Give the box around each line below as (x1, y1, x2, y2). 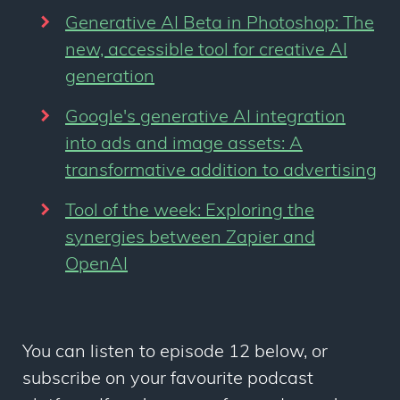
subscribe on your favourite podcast (22, 371, 313, 389)
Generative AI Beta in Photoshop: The (65, 15, 374, 34)
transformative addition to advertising (65, 162, 377, 181)
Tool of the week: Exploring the (65, 203, 314, 221)
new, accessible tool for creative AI (65, 42, 347, 61)
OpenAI (65, 256, 128, 275)
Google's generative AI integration (65, 109, 346, 128)
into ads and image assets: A (65, 136, 303, 154)
